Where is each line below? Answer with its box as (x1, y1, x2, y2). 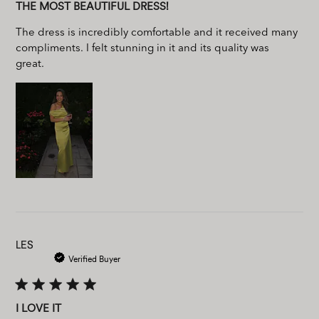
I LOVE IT (16, 301, 62, 315)
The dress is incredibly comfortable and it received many (16, 27, 298, 38)
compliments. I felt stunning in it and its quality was (16, 43, 270, 54)
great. (16, 58, 45, 70)
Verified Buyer (68, 253, 120, 264)
